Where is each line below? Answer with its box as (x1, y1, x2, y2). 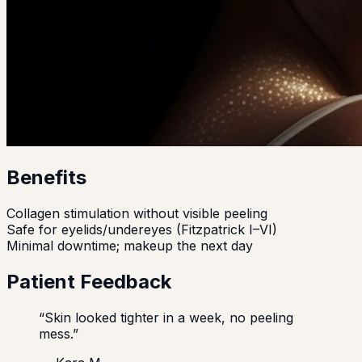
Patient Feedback (6, 270, 171, 294)
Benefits (6, 166, 86, 190)
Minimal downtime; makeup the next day (6, 238, 253, 255)
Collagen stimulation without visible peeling (6, 205, 267, 222)
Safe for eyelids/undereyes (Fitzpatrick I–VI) (6, 221, 277, 238)
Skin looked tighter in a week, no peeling (44, 309, 293, 326)
